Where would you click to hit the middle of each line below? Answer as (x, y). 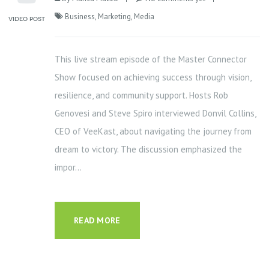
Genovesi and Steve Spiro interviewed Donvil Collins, (155, 113)
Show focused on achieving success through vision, (153, 77)
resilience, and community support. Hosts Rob (141, 95)
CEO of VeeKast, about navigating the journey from (153, 131)
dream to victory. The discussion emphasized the (148, 150)
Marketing (114, 17)
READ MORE (97, 221)
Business (80, 17)
